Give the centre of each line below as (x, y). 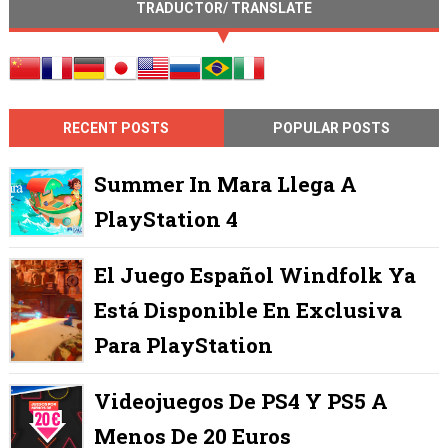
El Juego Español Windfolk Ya (254, 275)
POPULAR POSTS (332, 128)
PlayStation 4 (165, 219)
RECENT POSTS (116, 128)
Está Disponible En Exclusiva (247, 310)
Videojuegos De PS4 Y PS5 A (240, 401)
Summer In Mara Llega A (225, 184)
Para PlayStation (183, 345)
